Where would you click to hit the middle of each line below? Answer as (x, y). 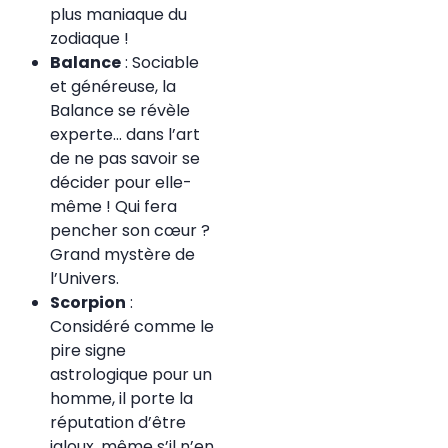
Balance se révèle (120, 111)
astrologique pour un (131, 375)
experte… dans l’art (125, 135)
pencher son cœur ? (130, 231)
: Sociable (160, 63)
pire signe (88, 351)
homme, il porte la (121, 399)
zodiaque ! (89, 39)
